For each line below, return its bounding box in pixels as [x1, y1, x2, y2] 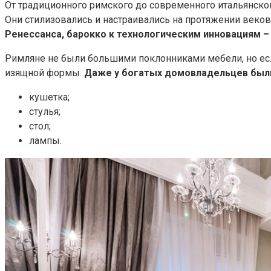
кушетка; [29, 91, 70, 103]
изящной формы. [5, 67, 84, 79]
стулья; [29, 106, 60, 118]
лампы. [29, 135, 62, 147]
